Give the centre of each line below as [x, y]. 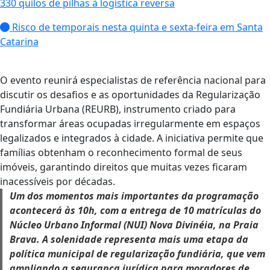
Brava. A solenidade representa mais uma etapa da [129, 239]
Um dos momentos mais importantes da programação [134, 196]
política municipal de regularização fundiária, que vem [137, 254]
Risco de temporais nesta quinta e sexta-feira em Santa [136, 27]
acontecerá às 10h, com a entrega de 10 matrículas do [135, 210]
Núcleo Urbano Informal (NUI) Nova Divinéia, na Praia [134, 225]
